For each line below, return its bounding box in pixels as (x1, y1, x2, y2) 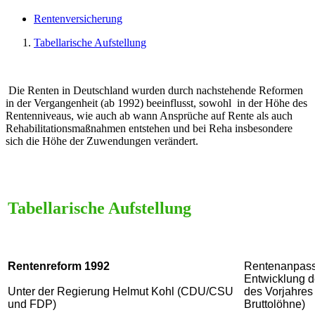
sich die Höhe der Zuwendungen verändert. (6, 134, 198, 147)
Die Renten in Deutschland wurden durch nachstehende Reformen (8, 84, 303, 96)
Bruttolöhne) (244, 297, 305, 310)
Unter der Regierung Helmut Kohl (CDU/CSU (8, 285, 233, 297)
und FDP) (8, 297, 56, 310)
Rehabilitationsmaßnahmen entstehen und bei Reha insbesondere (6, 122, 292, 134)
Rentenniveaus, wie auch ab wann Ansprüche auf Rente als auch (6, 109, 292, 122)
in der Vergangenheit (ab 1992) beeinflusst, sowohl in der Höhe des (6, 96, 307, 109)
